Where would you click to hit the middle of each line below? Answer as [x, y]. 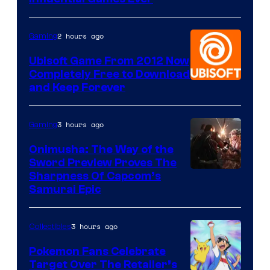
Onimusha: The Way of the [101, 149]
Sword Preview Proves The [103, 162]
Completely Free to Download [109, 74]
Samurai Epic [65, 189]
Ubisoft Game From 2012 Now [109, 61]
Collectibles [50, 226]
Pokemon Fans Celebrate [97, 251]
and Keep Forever [77, 87]
